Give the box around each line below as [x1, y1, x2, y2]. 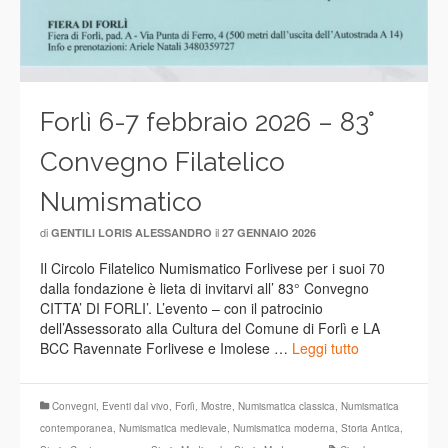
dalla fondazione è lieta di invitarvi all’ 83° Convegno [40, 277, 369, 298]
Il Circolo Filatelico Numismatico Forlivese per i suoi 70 [40, 257, 385, 278]
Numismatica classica [238, 398, 335, 413]
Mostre [201, 398, 232, 413]
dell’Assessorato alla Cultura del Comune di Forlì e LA [40, 317, 380, 338]
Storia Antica [341, 420, 400, 435]
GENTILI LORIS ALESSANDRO [51, 224, 212, 240]
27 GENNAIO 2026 [222, 224, 316, 240]
